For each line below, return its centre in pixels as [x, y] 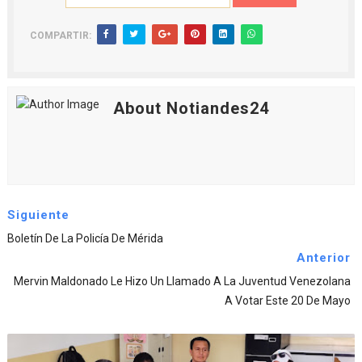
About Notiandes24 [191, 109]
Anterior [324, 258]
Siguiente [38, 215]
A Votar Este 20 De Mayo [288, 301]
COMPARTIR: [60, 36]
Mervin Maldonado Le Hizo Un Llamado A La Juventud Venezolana [183, 282]
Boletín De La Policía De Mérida [85, 239]
